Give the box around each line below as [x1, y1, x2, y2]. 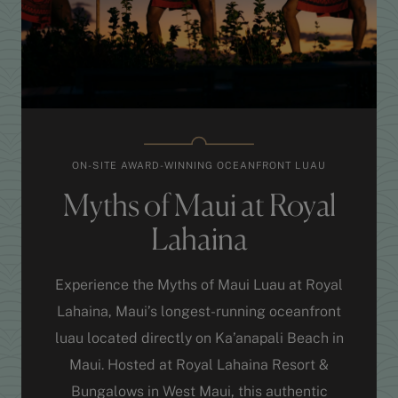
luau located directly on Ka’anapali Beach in [54, 330, 344, 346]
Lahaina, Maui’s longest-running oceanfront [57, 303, 341, 320]
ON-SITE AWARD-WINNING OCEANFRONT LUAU [72, 160, 326, 171]
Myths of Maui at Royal [62, 193, 336, 223]
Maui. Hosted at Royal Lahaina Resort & [69, 356, 329, 373]
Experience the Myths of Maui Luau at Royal [55, 276, 343, 293]
